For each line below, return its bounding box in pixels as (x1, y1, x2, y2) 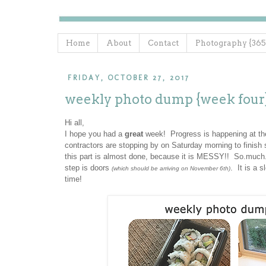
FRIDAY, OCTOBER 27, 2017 (67, 73, 190, 82)
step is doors (65, 163, 112, 173)
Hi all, (65, 118, 84, 128)
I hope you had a (65, 129, 125, 139)
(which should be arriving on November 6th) (112, 165, 230, 172)
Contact (148, 38, 179, 47)
